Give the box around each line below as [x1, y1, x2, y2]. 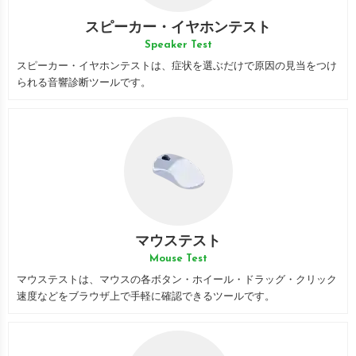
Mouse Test [149, 253, 207, 264]
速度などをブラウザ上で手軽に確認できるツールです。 [17, 292, 275, 302]
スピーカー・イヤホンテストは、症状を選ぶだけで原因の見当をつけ [17, 61, 337, 72]
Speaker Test [144, 40, 212, 50]
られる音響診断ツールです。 [17, 78, 151, 88]
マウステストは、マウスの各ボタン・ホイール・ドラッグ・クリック [17, 275, 337, 285]
